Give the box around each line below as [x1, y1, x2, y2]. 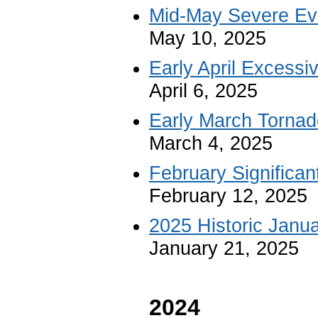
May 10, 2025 [149, 27, 266, 49]
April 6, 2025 [149, 79, 258, 102]
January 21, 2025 [149, 237, 299, 259]
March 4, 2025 [149, 132, 273, 154]
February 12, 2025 [149, 185, 307, 207]
